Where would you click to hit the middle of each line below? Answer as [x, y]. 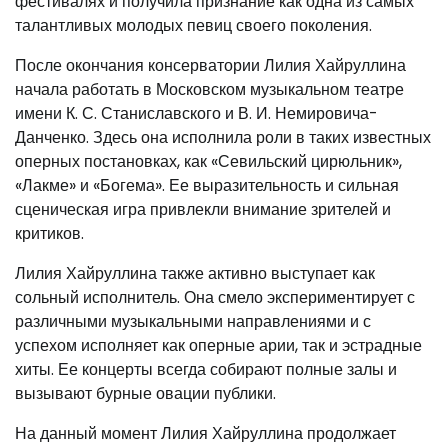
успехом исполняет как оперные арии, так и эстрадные [218, 345]
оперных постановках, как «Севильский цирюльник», [208, 161]
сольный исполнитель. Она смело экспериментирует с [215, 297]
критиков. [49, 233]
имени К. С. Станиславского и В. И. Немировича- [196, 113]
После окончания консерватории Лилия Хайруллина [210, 65]
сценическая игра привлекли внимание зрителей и [203, 209]
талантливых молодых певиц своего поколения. [193, 25]
